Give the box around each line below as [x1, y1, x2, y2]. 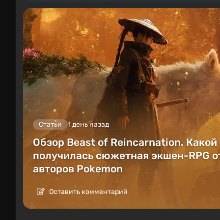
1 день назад [68, 120, 109, 129]
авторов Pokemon [33, 163, 123, 175]
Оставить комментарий [48, 188, 128, 196]
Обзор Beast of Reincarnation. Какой [33, 136, 217, 149]
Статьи [39, 120, 62, 129]
